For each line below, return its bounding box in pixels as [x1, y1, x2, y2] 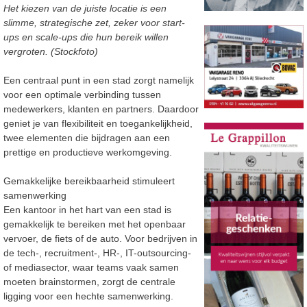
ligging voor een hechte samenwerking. [3, 291, 173, 302]
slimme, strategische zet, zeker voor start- [3, 17, 185, 29]
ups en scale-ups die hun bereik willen [3, 32, 169, 43]
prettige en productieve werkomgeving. [3, 147, 175, 158]
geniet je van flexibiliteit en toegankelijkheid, [3, 118, 193, 130]
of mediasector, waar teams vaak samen [3, 262, 179, 273]
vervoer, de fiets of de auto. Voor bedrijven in [3, 233, 197, 245]
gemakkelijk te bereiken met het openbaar [3, 219, 186, 230]
